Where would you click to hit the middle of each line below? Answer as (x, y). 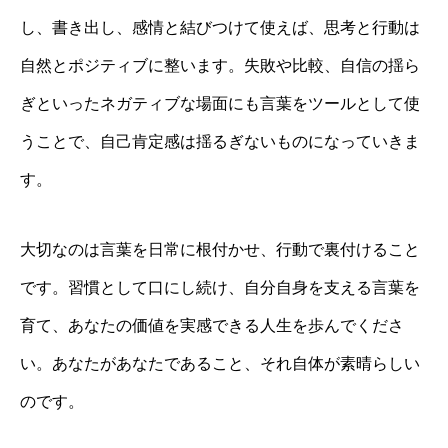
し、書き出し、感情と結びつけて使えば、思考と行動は (220, 27)
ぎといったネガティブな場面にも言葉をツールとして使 (220, 103)
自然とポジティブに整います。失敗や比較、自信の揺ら (220, 65)
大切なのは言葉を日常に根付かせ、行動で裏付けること (220, 249)
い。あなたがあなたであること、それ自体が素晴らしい (220, 363)
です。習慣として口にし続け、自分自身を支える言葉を (220, 287)
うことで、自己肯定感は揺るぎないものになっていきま (220, 141)
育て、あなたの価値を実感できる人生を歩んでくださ (212, 325)
